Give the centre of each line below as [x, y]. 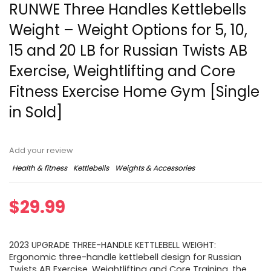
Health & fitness [40, 168]
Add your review [41, 151]
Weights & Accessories [155, 168]
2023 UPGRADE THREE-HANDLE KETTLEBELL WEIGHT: [113, 245]
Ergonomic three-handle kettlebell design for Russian [125, 257]
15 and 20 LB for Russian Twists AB [128, 51]
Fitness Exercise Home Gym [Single [134, 92]
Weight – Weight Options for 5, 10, [128, 30]
